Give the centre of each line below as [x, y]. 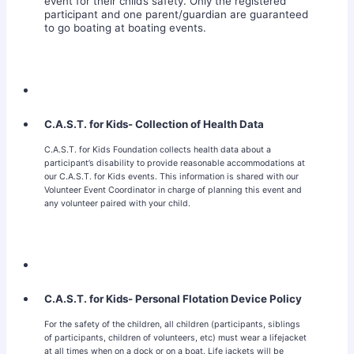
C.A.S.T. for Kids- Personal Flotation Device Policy [173, 298]
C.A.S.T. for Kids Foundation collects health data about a [158, 149]
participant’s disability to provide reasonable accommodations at [175, 163]
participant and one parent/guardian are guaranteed [176, 14]
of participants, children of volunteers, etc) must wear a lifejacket [175, 337]
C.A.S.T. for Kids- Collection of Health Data [154, 124]
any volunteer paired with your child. [117, 203]
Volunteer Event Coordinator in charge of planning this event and [173, 190]
